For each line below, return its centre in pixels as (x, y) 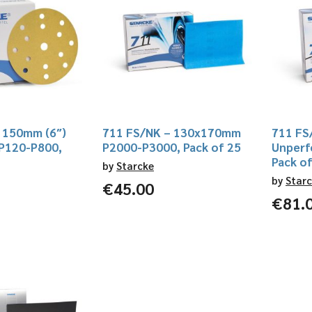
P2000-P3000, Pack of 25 (172, 147)
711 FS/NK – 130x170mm (172, 132)
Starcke (135, 165)
